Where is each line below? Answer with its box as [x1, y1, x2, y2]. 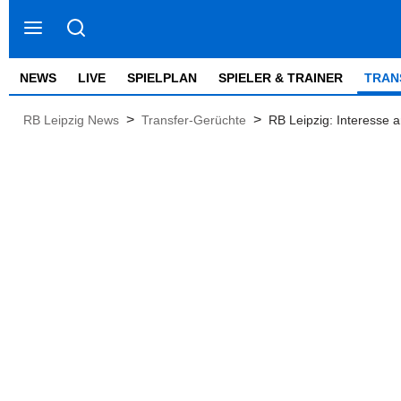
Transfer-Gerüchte [141, 113, 246, 127]
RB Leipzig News [23, 113, 119, 127]
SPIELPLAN [127, 71, 197, 85]
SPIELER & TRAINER [218, 71, 343, 85]
